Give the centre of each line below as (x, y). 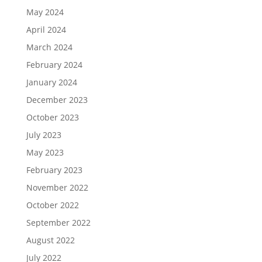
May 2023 (45, 152)
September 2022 (58, 223)
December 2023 (57, 100)
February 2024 (54, 65)
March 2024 (49, 47)
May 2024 (45, 12)
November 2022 (57, 187)
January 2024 (51, 82)
